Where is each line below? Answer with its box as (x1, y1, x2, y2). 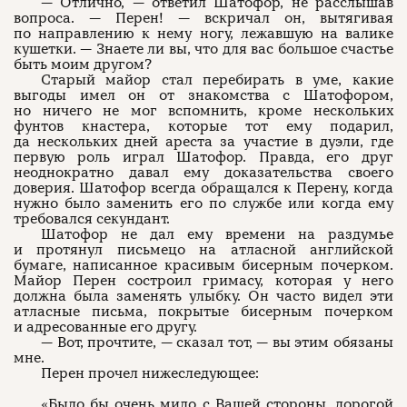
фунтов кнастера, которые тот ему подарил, (14, 117, 393, 135)
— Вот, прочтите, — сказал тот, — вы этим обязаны (41, 333, 393, 352)
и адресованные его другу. (14, 318, 197, 336)
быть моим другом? (14, 55, 152, 74)
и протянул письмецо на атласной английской (14, 241, 393, 259)
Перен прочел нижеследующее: (41, 364, 259, 382)
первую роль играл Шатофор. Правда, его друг (14, 148, 393, 166)
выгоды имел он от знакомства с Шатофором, (14, 86, 393, 104)
